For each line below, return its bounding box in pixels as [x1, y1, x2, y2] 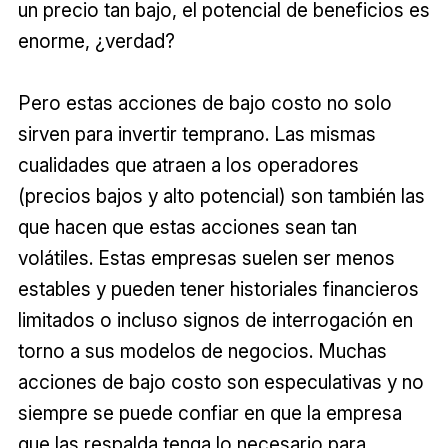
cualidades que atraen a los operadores [17, 152, 359, 177]
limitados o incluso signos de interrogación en [17, 307, 413, 332]
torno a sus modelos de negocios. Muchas [17, 338, 387, 363]
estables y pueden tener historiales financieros [17, 276, 419, 301]
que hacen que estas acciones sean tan [17, 214, 357, 239]
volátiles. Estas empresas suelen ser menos [17, 245, 395, 270]
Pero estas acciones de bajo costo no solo [17, 90, 392, 115]
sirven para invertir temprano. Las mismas [17, 121, 376, 146]
